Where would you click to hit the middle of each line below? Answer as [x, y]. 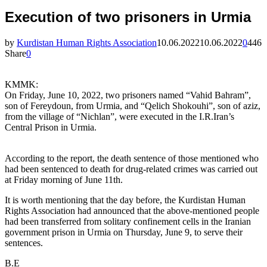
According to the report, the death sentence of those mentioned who [132, 158]
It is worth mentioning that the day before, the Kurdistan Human [125, 200]
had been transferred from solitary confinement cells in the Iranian [128, 221]
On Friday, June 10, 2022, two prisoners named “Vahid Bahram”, [128, 95]
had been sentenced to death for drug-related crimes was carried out [131, 169]
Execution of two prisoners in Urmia [128, 17]
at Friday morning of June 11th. [64, 179]
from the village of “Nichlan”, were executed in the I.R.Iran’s [119, 116]
